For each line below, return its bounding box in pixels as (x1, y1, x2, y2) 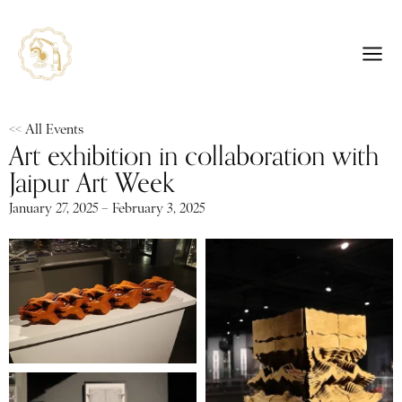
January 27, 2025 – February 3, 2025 (9, 201, 205, 215)
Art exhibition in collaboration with (9, 139, 379, 171)
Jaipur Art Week (9, 166, 175, 198)
